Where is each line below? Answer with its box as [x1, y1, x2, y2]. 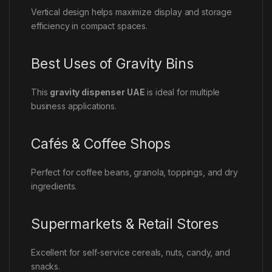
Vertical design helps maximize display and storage [31, 6, 232, 17]
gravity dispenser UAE [50, 86, 145, 97]
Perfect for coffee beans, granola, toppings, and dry [31, 166, 238, 177]
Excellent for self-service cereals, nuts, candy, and [31, 246, 230, 257]
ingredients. [31, 180, 77, 191]
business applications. [31, 100, 117, 111]
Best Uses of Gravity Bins [31, 55, 194, 72]
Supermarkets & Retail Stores [31, 215, 219, 233]
